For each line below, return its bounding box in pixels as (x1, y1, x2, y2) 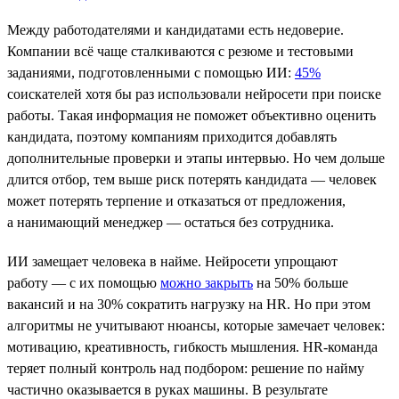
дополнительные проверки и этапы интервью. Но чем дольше (7, 150, 385, 166)
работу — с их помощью (7, 274, 160, 290)
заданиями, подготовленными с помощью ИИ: (7, 64, 295, 80)
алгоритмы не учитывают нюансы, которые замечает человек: (7, 317, 385, 333)
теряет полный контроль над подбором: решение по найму (7, 360, 364, 376)
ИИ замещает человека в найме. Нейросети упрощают (7, 253, 338, 269)
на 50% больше (253, 274, 348, 290)
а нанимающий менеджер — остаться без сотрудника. (7, 214, 334, 230)
